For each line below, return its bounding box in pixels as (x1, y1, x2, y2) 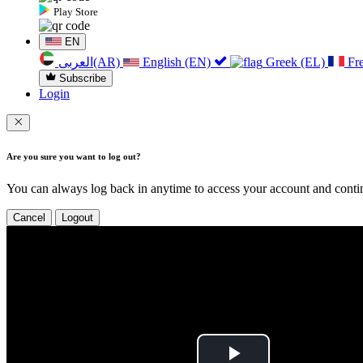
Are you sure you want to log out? (6, 152, 141, 162)
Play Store (53, 6, 98, 19)
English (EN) (143, 55, 211, 70)
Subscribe (59, 72, 106, 85)
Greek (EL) (266, 55, 325, 70)
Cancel (13, 211, 45, 224)
